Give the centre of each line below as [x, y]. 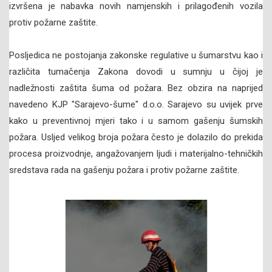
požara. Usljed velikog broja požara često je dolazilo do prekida [136, 138]
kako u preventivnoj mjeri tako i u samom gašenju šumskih [136, 121]
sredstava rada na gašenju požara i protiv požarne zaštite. [124, 170]
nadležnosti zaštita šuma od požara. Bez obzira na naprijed [136, 88]
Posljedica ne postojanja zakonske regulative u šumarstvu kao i [136, 56]
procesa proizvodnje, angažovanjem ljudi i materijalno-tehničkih [136, 154]
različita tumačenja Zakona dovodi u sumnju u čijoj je [136, 72]
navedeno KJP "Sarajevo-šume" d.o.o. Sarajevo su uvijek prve [136, 105]
